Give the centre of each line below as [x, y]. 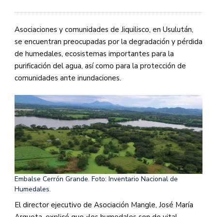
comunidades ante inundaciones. [68, 78]
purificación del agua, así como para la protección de [100, 66]
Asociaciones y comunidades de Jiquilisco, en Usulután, [104, 29]
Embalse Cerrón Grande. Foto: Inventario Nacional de [96, 179]
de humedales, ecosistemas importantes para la [94, 54]
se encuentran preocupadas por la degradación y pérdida [108, 41]
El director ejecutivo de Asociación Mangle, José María [104, 205]
